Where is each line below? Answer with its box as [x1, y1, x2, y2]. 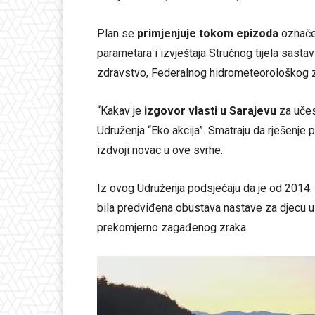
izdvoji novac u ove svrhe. [97, 143, 223, 157]
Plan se [97, 27, 137, 41]
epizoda [236, 27, 278, 41]
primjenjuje [137, 27, 196, 41]
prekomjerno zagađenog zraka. [97, 221, 248, 235]
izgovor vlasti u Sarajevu [144, 104, 276, 118]
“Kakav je [97, 104, 144, 118]
